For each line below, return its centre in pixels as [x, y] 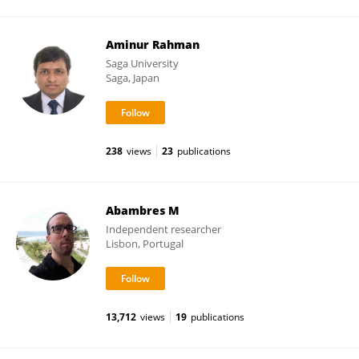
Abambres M [143, 210]
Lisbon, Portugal [145, 244]
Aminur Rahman [153, 44]
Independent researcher [163, 229]
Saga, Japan [133, 78]
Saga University [142, 63]
